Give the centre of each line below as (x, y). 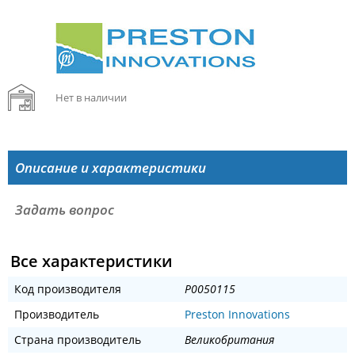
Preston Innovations (237, 315)
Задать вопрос (64, 210)
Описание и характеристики (110, 168)
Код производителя (68, 289)
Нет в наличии (91, 98)
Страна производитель (78, 340)
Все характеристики (91, 261)
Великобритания (229, 340)
